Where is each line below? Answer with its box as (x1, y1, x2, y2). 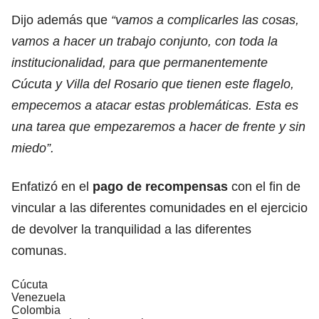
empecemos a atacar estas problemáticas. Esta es (11, 98, 298, 113)
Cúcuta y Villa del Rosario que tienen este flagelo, (11, 76, 294, 91)
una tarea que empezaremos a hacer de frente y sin (11, 119, 305, 134)
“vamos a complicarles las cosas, (111, 12, 299, 27)
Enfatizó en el (11, 179, 93, 194)
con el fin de (228, 179, 300, 194)
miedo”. (11, 140, 54, 155)
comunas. (11, 243, 67, 258)
